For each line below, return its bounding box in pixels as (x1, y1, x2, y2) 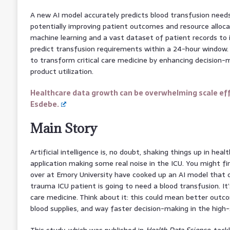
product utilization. (30, 65, 93, 77)
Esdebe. (30, 98, 59, 110)
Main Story (30, 119, 97, 137)
